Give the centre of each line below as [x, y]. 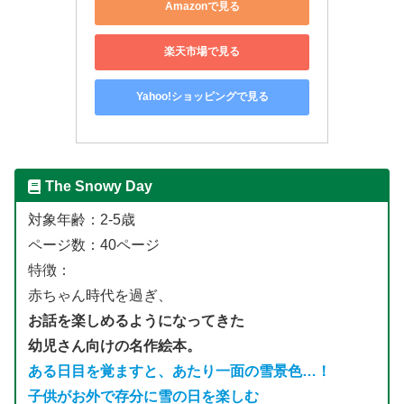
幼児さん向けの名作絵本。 [114, 346]
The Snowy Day [98, 186]
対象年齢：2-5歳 [81, 220]
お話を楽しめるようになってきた [136, 321]
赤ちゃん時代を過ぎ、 [100, 296]
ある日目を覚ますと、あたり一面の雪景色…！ [179, 372]
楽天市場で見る [202, 52]
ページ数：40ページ [93, 245]
